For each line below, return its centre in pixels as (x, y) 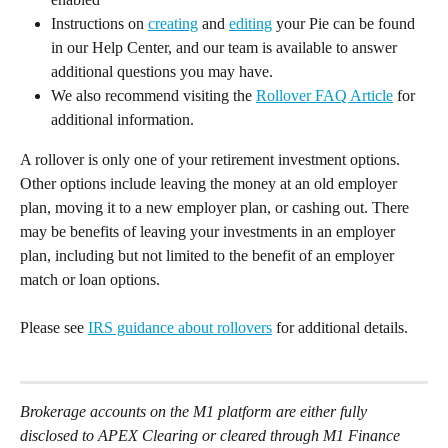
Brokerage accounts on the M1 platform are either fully (195, 411)
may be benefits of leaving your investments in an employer (209, 231)
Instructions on (99, 23)
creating (173, 23)
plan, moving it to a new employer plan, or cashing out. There (216, 207)
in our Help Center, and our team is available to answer (226, 47)
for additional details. (342, 328)
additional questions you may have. (164, 71)
